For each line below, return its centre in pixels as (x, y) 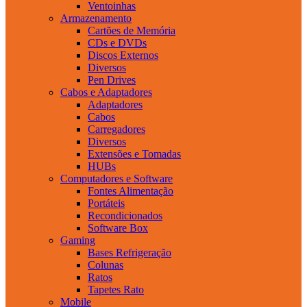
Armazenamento (96, 18)
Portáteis (106, 203)
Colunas (106, 265)
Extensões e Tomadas (134, 153)
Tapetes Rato (116, 289)
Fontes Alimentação (131, 191)
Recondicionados (125, 215)
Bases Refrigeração (130, 252)
